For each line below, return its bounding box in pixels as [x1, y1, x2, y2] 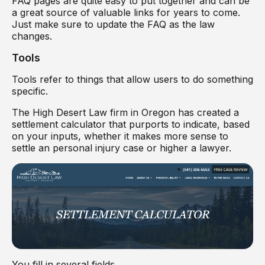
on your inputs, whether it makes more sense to [12, 130, 228, 142]
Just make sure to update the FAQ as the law [12, 18, 215, 30]
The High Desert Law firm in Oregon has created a [12, 106, 239, 118]
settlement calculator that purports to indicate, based [12, 118, 250, 130]
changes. [12, 30, 55, 42]
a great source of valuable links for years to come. [12, 6, 240, 18]
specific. [12, 85, 51, 97]
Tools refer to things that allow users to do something [12, 73, 253, 85]
